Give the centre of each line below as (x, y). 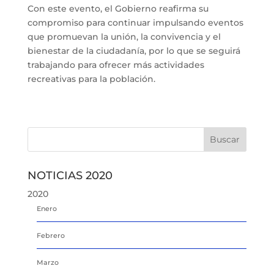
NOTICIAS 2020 (70, 175)
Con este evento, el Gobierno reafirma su (118, 8)
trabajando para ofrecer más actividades (116, 65)
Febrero (50, 235)
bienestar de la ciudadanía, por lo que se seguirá (134, 50)
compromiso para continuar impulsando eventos (135, 22)
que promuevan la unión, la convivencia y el (124, 36)
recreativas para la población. (91, 79)
